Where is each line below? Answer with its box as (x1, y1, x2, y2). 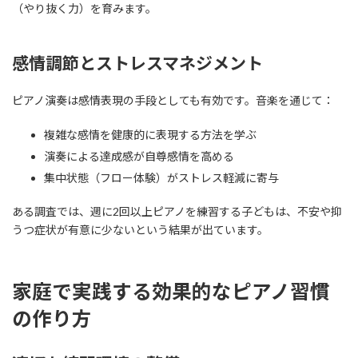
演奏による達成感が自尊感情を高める (44, 149, 234, 163)
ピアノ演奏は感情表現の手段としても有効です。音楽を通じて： (12, 93, 334, 107)
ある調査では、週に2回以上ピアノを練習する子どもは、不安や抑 (12, 204, 342, 218)
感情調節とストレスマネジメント (12, 52, 263, 73)
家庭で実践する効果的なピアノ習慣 (12, 279, 330, 303)
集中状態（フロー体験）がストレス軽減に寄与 (44, 170, 279, 185)
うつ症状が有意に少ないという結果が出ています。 (12, 222, 268, 237)
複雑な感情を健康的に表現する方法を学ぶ (44, 127, 257, 141)
